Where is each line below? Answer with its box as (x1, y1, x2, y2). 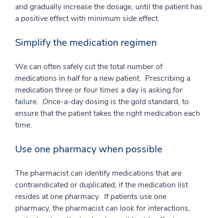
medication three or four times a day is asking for (15, 85, 182, 96)
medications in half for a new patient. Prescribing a (15, 73, 190, 84)
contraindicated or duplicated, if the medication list (15, 180, 188, 191)
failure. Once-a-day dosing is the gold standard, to (15, 96, 189, 108)
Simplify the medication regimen (15, 36, 157, 50)
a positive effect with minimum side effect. (15, 13, 160, 24)
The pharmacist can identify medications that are (15, 168, 182, 179)
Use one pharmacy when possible (15, 143, 163, 156)
